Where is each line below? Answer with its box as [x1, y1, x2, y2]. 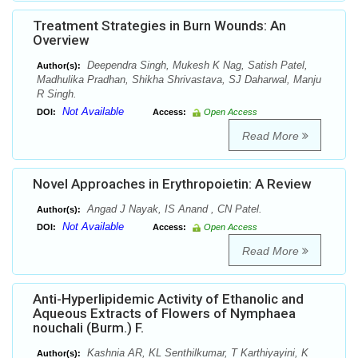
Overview [33, 32, 89, 49]
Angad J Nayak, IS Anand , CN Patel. [84, 203, 262, 216]
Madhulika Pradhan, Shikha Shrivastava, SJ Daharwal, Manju [37, 74, 321, 86]
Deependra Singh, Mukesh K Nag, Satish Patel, [84, 59, 308, 72]
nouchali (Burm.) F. [33, 320, 144, 336]
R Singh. [37, 88, 77, 101]
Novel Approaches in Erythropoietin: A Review [33, 176, 312, 193]
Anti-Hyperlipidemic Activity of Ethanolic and [33, 291, 304, 308]
